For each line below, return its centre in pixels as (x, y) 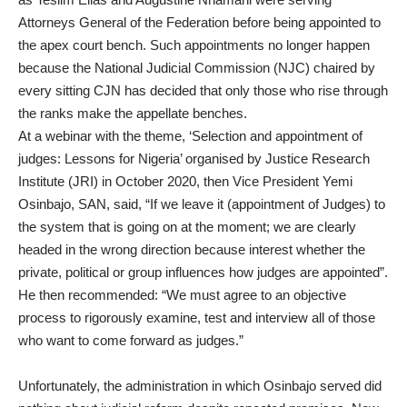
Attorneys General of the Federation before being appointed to (199, 22)
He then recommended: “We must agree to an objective (182, 294)
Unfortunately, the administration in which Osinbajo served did (200, 385)
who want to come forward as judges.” (131, 340)
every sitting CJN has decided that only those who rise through (203, 90)
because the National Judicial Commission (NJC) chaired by (197, 67)
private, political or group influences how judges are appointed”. (203, 272)
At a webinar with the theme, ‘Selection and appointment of (190, 135)
